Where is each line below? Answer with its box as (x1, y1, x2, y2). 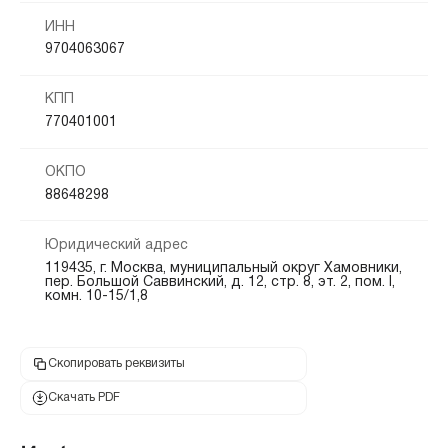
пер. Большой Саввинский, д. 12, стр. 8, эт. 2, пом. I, (44, 275, 395, 289)
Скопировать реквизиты (47, 358, 185, 370)
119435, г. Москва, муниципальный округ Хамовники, (44, 261, 402, 275)
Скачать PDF (47, 391, 120, 403)
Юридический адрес (44, 238, 188, 252)
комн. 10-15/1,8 (44, 289, 148, 303)
